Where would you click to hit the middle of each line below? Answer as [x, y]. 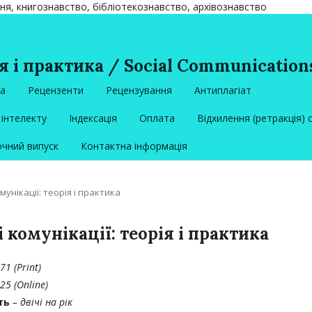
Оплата [157, 118]
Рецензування [139, 90]
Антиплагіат [223, 90]
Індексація [93, 118]
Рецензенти [56, 90]
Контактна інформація [134, 146]
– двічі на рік [42, 302]
